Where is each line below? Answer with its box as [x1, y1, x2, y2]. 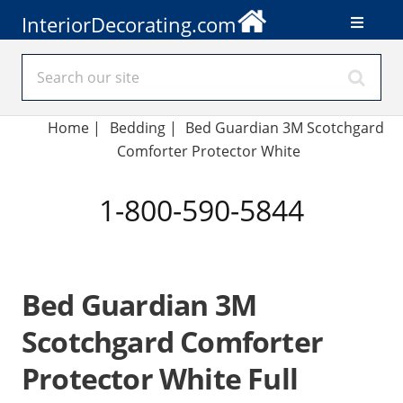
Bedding [109, 118, 166, 138]
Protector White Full [22, 359, 298, 398]
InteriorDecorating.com [22, 10, 236, 39]
